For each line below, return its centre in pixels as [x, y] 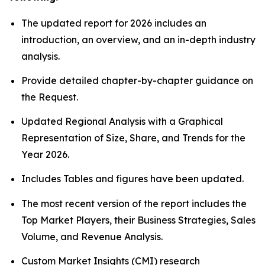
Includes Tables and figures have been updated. [132, 179]
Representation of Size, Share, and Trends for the [133, 138]
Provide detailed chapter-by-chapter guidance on [137, 80]
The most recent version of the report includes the [134, 203]
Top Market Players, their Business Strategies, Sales [138, 220]
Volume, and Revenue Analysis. [92, 236]
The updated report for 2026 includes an [114, 23]
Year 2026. [45, 155]
